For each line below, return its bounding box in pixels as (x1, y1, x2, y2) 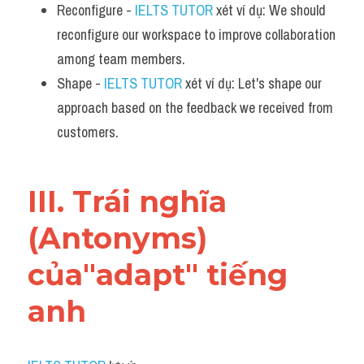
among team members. (57, 49, 185, 69)
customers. (57, 122, 119, 142)
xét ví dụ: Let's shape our (182, 73, 322, 93)
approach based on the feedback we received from (57, 97, 333, 118)
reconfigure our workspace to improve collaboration (57, 24, 336, 45)
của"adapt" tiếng (28, 257, 288, 292)
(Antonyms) (28, 220, 207, 256)
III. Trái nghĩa (28, 184, 227, 219)
